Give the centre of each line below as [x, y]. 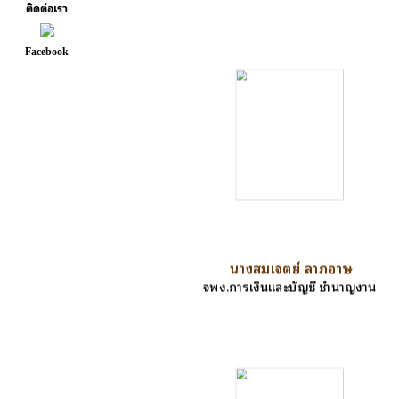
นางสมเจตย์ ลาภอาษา [290, 267]
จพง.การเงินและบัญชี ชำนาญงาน [289, 285]
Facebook [47, 51]
